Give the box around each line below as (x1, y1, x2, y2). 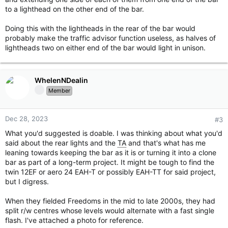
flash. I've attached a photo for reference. (5, 216, 144, 224)
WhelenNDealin (35, 76, 88, 84)
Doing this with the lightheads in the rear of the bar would (5, 24, 195, 33)
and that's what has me (126, 138, 206, 147)
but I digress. (5, 177, 49, 186)
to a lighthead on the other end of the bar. (5, 5, 144, 13)
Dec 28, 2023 (5, 115, 48, 123)
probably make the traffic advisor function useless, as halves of (5, 34, 216, 42)
